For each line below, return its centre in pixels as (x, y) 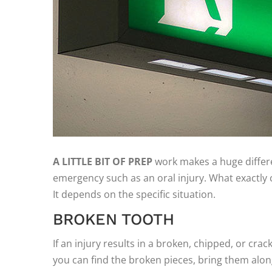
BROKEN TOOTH (114, 219)
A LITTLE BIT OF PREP (103, 161)
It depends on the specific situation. (134, 194)
